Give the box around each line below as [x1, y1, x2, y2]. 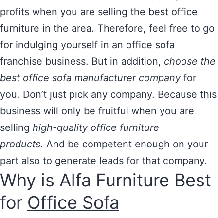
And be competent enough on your [46, 138, 208, 150]
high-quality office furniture [33, 122, 159, 133]
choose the [164, 55, 216, 67]
